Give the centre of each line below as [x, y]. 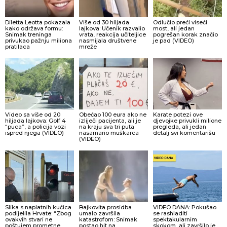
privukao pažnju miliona [39, 40]
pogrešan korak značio [185, 34]
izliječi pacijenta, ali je [110, 121]
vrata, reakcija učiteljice [112, 34]
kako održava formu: [34, 28]
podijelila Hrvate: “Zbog [38, 214]
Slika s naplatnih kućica [38, 207]
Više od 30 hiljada [104, 22]
